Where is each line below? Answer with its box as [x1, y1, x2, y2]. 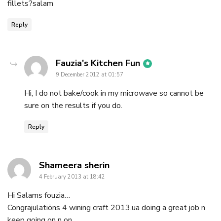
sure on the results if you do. [24, 100, 122, 111]
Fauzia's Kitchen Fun [56, 57, 140, 69]
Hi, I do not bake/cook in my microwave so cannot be [24, 87, 204, 99]
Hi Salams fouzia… [7, 189, 70, 201]
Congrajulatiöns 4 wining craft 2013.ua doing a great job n [7, 202, 205, 213]
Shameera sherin [39, 159, 110, 171]
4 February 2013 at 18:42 [39, 173, 105, 181]
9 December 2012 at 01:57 [56, 71, 123, 78]
